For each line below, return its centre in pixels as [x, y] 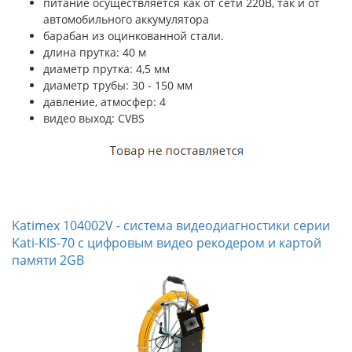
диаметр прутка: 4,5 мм [106, 69]
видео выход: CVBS [94, 118]
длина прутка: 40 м [95, 52]
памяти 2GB [48, 260]
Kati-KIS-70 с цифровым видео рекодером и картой [167, 243]
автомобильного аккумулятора [126, 19]
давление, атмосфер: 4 [104, 102]
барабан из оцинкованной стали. [134, 36]
